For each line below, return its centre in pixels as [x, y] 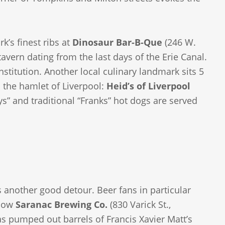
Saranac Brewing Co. [62, 204]
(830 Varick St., [139, 204]
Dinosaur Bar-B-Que [118, 42]
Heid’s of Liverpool [149, 86]
